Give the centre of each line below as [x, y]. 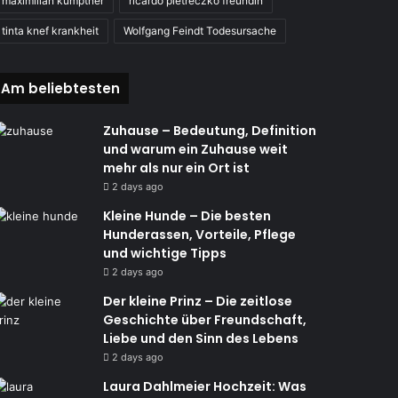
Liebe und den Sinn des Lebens [200, 338]
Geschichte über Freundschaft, [204, 320]
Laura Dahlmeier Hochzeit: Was [204, 386]
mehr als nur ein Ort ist [176, 168]
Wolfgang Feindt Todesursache [199, 31]
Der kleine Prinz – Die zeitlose [197, 301]
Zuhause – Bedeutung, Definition [209, 131]
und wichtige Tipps [164, 253]
